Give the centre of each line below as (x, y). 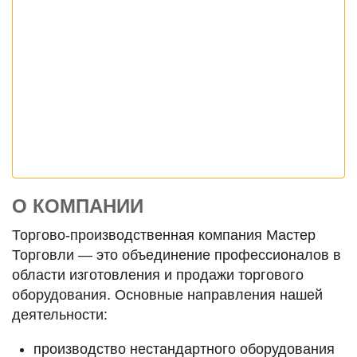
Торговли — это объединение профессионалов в (177, 255)
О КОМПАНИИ (78, 206)
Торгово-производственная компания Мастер (164, 235)
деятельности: (60, 315)
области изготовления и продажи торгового (158, 275)
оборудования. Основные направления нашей (167, 295)
